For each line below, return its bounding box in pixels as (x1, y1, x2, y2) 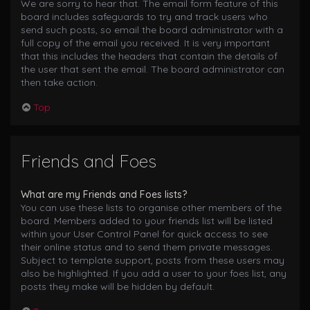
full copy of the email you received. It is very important (21, 36, 270, 49)
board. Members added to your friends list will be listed (21, 215, 273, 228)
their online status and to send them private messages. (21, 241, 273, 254)
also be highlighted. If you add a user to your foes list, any (21, 267, 286, 280)
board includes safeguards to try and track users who (21, 10, 268, 23)
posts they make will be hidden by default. (21, 280, 215, 293)
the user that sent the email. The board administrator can (21, 62, 284, 75)
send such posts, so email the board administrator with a (21, 23, 283, 36)
